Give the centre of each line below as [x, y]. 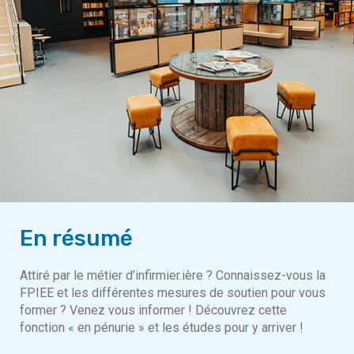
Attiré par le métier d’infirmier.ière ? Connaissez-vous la [173, 275]
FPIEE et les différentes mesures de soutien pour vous [173, 292]
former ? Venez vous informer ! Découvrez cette [153, 310]
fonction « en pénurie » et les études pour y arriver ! [162, 327]
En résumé [76, 238]
